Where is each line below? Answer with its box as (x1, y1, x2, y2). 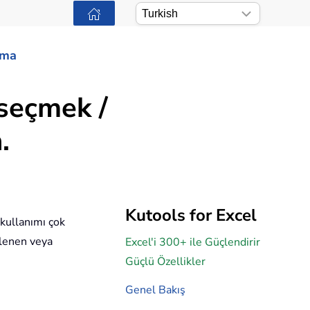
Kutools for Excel (125, 204, 257, 227)
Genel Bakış (125, 282, 185, 298)
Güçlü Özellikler (125, 254, 206, 270)
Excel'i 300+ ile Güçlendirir (125, 235, 260, 250)
